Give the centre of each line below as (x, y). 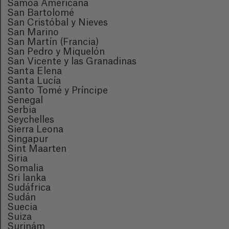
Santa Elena (35, 71)
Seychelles (31, 120)
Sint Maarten (37, 149)
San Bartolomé (41, 13)
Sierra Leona (35, 129)
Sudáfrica (29, 188)
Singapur (28, 139)
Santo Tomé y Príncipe (58, 90)
